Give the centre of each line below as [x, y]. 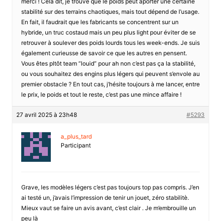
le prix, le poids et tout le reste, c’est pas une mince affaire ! [101, 94]
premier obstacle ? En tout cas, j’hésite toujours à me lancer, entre [110, 84]
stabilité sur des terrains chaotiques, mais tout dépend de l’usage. [110, 11]
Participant [75, 145]
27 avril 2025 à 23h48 [46, 114]
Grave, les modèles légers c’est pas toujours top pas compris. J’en [110, 187]
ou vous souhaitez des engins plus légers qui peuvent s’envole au [110, 74]
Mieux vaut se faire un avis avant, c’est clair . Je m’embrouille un [108, 208]
